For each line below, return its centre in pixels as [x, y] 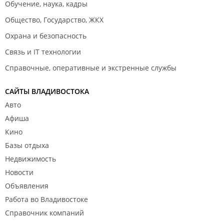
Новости [19, 172]
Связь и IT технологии [43, 52]
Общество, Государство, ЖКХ [54, 20]
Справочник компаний [44, 213]
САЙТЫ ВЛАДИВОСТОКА [47, 91]
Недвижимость [30, 159]
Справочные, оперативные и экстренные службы [91, 68]
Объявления [27, 186]
